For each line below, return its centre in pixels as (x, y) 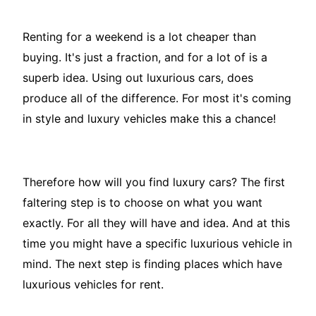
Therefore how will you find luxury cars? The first (154, 182)
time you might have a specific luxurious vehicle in (157, 244)
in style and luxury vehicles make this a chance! (149, 119)
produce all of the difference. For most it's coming (157, 98)
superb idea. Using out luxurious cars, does (138, 78)
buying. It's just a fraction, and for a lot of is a (145, 57)
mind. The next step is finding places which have (152, 264)
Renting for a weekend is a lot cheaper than (139, 37)
